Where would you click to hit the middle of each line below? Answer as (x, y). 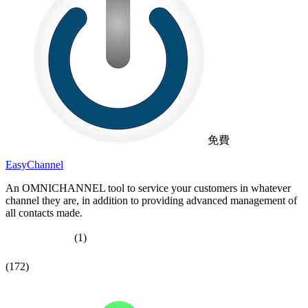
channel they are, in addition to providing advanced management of (151, 200)
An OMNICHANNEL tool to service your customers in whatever (148, 188)
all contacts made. (44, 212)
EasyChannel (34, 164)
